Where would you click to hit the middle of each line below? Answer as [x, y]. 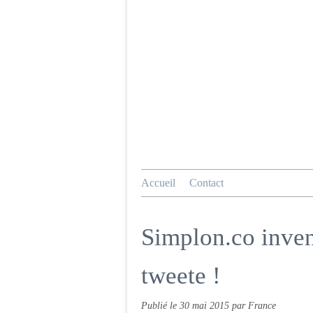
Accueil [158, 183]
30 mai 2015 [206, 305]
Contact [206, 183]
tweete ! [181, 276]
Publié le [160, 305]
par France [254, 305]
